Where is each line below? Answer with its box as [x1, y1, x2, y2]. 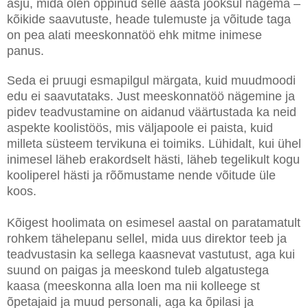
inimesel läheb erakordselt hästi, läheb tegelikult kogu [7, 153, 300, 167]
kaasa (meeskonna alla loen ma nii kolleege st [7, 279, 260, 294]
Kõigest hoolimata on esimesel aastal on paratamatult [7, 216, 300, 230]
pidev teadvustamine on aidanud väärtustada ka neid [7, 105, 296, 120]
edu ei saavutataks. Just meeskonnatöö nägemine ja [7, 89, 295, 104]
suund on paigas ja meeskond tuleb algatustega [7, 263, 269, 278]
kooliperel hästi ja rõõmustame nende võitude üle [7, 168, 276, 183]
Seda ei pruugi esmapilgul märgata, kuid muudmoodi [7, 74, 296, 88]
